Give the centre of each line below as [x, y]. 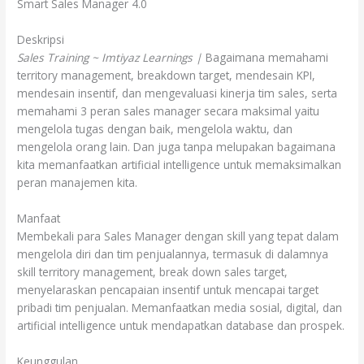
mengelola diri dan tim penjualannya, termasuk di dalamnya [173, 253]
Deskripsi [41, 39]
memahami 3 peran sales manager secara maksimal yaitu [169, 110]
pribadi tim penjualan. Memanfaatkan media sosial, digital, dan [180, 307]
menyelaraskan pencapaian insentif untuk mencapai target [168, 289]
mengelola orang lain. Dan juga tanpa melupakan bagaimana [177, 146]
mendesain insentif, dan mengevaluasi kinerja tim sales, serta [178, 93]
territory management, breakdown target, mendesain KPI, [167, 75]
